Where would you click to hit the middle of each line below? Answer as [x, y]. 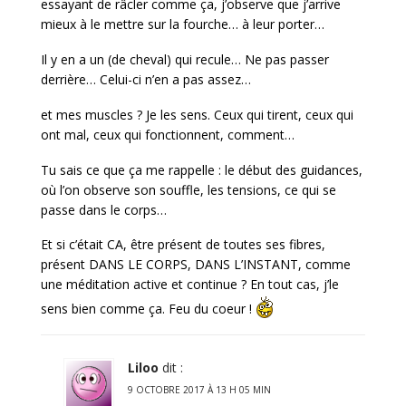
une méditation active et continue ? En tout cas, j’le [190, 285]
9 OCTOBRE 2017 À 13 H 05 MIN [199, 390]
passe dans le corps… [104, 209]
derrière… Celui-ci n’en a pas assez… [146, 79]
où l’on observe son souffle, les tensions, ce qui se [188, 189]
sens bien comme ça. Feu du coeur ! [148, 309]
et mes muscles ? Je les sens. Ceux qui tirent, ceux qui [197, 114]
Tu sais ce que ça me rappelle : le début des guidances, [202, 169]
